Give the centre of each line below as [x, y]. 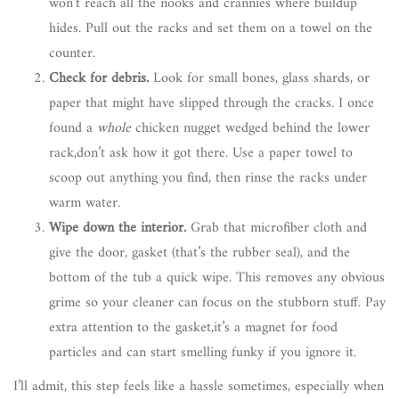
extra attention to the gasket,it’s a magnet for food [193, 327]
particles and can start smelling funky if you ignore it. [203, 352]
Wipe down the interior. [118, 228]
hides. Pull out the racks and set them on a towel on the [211, 28]
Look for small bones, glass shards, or [259, 78]
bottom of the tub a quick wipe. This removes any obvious [217, 277]
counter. [72, 53]
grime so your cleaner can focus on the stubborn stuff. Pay [217, 302]
